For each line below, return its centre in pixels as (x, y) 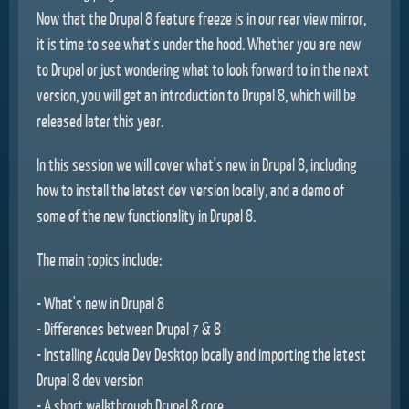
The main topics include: (99, 259)
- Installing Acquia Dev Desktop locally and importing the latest (201, 354)
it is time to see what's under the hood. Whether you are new (199, 43)
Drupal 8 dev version (90, 379)
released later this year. (100, 120)
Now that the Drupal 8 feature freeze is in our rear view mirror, (201, 18)
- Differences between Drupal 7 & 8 (129, 328)
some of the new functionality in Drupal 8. (146, 215)
